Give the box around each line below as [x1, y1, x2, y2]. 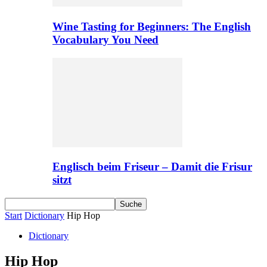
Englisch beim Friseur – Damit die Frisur [52, 160, 252, 173]
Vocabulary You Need [52, 33, 159, 46]
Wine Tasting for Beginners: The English [52, 20, 251, 33]
